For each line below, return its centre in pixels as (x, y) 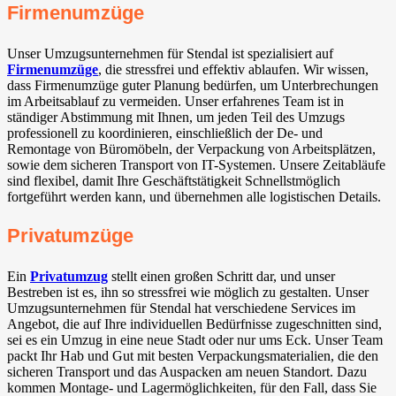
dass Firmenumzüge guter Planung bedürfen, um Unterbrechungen (193, 85)
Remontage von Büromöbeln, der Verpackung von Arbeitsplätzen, (191, 148)
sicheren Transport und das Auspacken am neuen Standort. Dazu (187, 372)
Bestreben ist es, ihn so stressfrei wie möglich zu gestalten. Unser (188, 293)
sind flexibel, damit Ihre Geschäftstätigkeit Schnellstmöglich (174, 180)
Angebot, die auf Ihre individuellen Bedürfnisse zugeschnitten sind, (194, 324)
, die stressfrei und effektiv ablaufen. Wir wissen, (233, 69)
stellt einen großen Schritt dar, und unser (221, 277)
